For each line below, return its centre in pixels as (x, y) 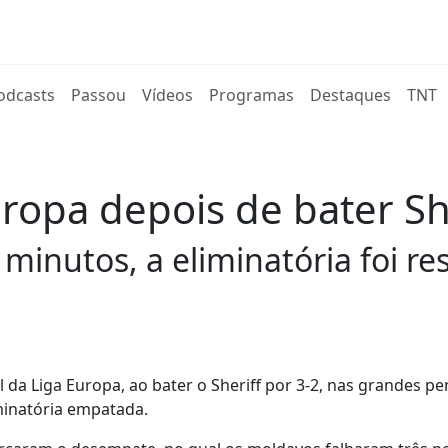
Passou (99, 95)
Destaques (351, 95)
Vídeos (168, 95)
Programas (252, 95)
